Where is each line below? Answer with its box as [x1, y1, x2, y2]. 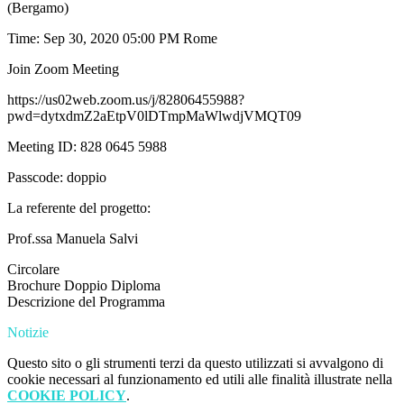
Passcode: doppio [7, 170, 106, 186]
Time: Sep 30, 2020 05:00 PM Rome [7, 31, 217, 47]
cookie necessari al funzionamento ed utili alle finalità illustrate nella [7, 372, 392, 388]
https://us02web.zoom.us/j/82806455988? [7, 92, 244, 108]
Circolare [7, 262, 60, 278]
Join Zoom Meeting [7, 61, 119, 78]
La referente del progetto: [7, 200, 151, 216]
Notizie [7, 325, 49, 341]
